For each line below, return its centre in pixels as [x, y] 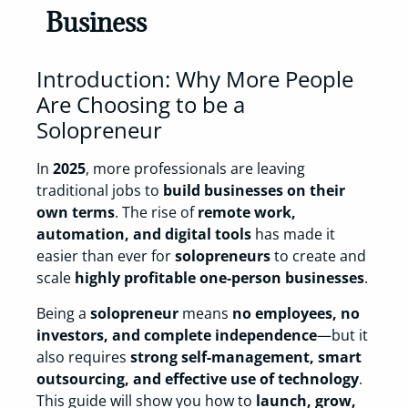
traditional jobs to [100, 191]
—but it [342, 335]
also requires [83, 357]
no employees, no [296, 313]
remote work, [247, 213]
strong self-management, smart [246, 357]
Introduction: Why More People [195, 79]
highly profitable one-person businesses [219, 278]
